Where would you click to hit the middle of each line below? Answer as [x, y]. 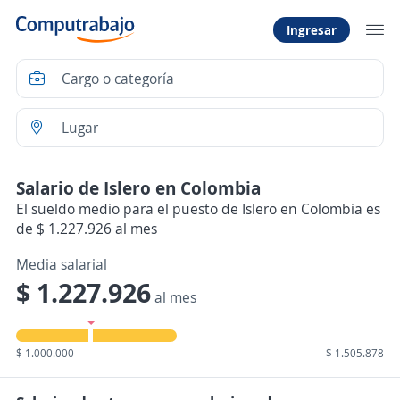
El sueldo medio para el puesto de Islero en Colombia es [198, 209]
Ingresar [312, 29]
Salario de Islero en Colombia [138, 188]
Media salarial [62, 264]
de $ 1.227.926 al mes [87, 229]
